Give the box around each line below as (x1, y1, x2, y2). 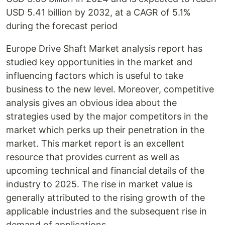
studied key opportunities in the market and (6, 57, 192, 67)
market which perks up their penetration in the (6, 125, 204, 135)
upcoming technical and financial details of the (6, 165, 204, 176)
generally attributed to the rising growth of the (6, 192, 205, 203)
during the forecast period (6, 21, 118, 31)
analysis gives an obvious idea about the (6, 97, 177, 108)
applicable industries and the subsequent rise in (6, 206, 207, 216)
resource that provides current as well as (6, 152, 179, 162)
